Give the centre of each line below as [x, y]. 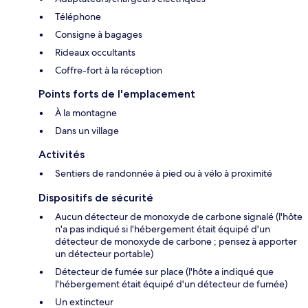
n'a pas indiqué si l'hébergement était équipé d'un [163, 229]
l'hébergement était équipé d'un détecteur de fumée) [171, 284]
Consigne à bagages [99, 35]
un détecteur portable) [104, 254]
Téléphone [78, 17]
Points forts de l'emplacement [117, 94]
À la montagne [86, 113]
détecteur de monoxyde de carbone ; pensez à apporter [176, 242]
